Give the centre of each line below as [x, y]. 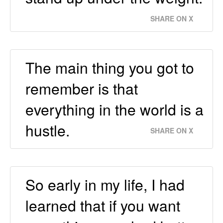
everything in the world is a [114, 109]
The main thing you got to [110, 67]
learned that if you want [103, 205]
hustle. [48, 130]
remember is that [82, 88]
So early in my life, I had [105, 184]
